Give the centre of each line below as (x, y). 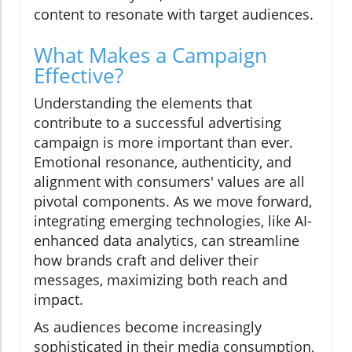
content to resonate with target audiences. (174, 14)
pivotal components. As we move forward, (173, 201)
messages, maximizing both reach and (161, 279)
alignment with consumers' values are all (169, 181)
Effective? (79, 75)
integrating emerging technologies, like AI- (173, 220)
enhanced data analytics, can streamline (167, 240)
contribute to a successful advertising (158, 122)
